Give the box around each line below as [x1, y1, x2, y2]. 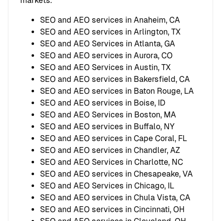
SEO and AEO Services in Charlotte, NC [40, 157, 183, 167]
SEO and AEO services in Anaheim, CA [40, 15, 180, 25]
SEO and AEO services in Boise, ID [40, 98, 165, 108]
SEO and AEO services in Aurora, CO [40, 50, 173, 60]
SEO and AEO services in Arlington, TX [40, 27, 181, 37]
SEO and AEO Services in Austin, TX [40, 62, 171, 72]
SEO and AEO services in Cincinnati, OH [40, 204, 184, 214]
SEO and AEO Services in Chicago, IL [40, 181, 174, 190]
